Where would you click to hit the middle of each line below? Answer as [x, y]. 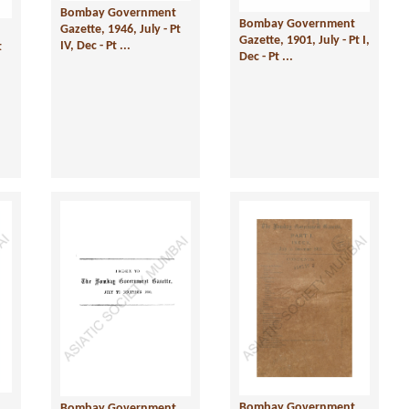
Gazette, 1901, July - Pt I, [304, 40]
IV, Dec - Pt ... [95, 46]
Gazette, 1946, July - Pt [121, 29]
